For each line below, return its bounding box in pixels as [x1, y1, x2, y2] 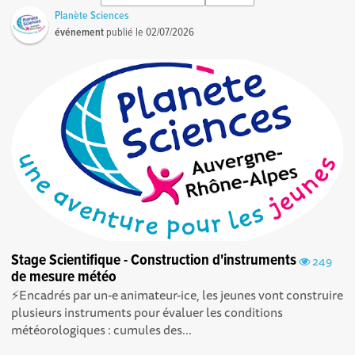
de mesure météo [11, 267, 117, 288]
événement [55, 25, 105, 40]
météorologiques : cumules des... [11, 319, 193, 341]
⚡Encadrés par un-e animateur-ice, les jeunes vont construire [11, 284, 344, 306]
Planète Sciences [55, 9, 130, 24]
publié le [104, 25, 147, 40]
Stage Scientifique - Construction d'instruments [11, 250, 297, 272]
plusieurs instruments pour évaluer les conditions [11, 302, 284, 323]
